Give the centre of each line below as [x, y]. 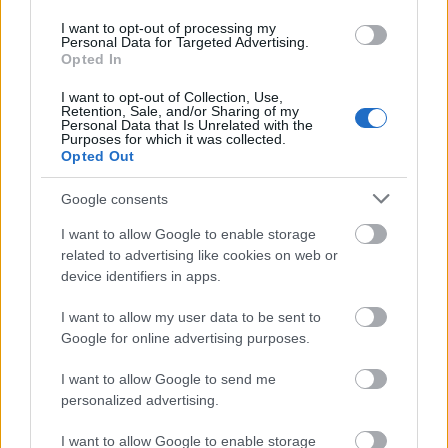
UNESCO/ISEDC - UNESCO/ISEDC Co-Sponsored [203, 351]
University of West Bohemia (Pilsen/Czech [180, 88]
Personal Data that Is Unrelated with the [187, 125]
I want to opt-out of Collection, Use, [172, 97]
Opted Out [98, 156]
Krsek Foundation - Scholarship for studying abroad [213, 25]
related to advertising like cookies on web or [199, 255]
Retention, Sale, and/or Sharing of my [180, 111]
